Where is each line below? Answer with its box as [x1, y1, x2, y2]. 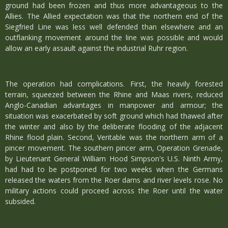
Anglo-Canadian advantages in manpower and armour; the [5, 100, 223, 110]
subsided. [5, 196, 36, 206]
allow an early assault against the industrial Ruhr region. [5, 43, 188, 53]
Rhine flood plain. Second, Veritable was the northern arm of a [5, 132, 223, 142]
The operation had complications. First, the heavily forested [5, 79, 223, 89]
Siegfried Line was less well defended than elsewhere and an [5, 22, 223, 32]
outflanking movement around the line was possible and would [5, 33, 223, 42]
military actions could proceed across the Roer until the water [5, 186, 223, 195]
